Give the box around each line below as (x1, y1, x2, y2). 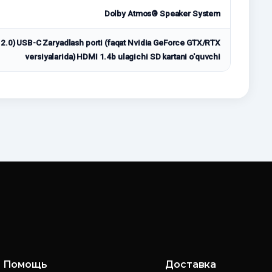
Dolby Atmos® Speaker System (104, 8, 220, 19)
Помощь (2, 259, 47, 271)
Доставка (165, 259, 217, 271)
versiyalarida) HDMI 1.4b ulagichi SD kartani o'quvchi (25, 52, 220, 62)
